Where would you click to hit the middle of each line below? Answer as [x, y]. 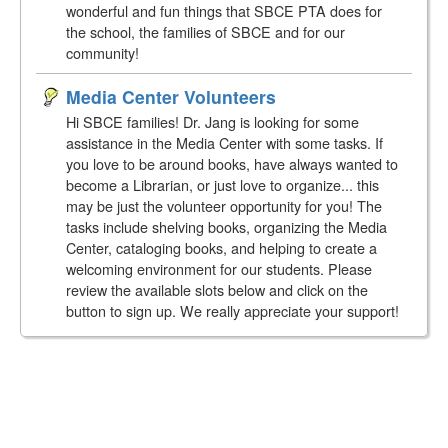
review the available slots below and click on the [217, 289]
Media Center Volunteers [171, 96]
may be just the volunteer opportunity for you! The [224, 205]
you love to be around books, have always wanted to [232, 163]
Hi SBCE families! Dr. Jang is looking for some [212, 121]
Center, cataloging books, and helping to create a [221, 247]
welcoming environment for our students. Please [219, 268]
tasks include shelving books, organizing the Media [226, 226]
